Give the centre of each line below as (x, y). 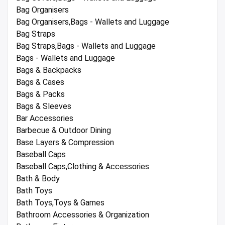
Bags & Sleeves (44, 106)
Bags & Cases (40, 82)
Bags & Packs (40, 94)
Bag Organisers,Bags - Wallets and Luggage (93, 22)
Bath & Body (38, 178)
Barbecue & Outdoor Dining (64, 130)
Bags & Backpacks (49, 70)
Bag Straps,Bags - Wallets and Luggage (86, 46)
